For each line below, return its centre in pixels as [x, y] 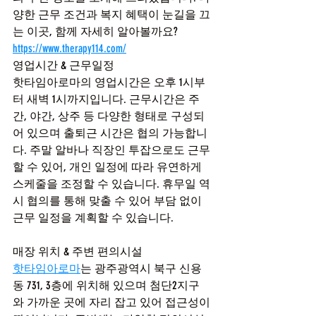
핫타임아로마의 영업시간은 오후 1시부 [109, 82]
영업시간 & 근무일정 [63, 65]
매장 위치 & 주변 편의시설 [78, 251]
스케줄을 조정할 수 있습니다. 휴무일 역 [111, 184]
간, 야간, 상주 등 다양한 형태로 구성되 [109, 116]
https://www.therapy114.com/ [69, 48]
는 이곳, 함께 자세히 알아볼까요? [95, 31]
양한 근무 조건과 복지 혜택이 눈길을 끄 [111, 14]
